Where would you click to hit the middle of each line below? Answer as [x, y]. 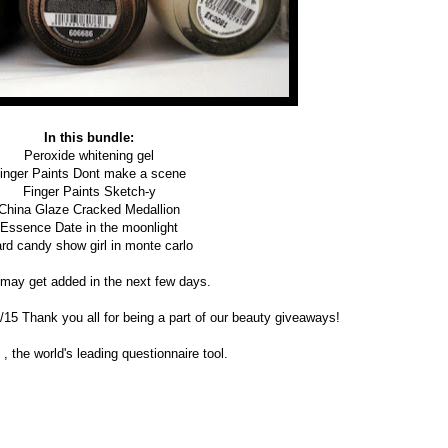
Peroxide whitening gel [89, 155]
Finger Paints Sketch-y [89, 191]
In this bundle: [89, 137]
